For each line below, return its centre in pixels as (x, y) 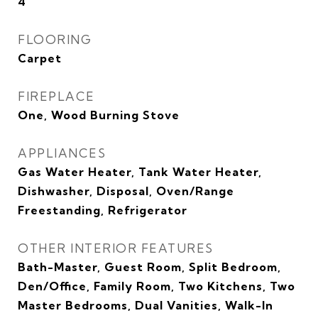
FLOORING (55, 39)
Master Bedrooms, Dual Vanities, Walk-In (146, 305)
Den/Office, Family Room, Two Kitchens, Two (157, 286)
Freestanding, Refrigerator (103, 210)
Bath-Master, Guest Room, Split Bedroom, (149, 267)
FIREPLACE (56, 96)
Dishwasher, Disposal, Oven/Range (126, 191)
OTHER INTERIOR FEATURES (116, 248)
